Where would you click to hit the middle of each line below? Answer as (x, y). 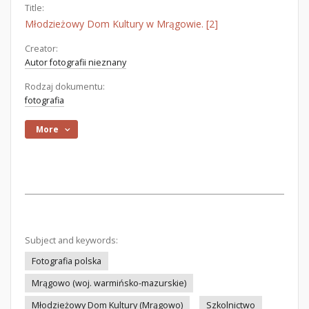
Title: (34, 8)
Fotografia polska (67, 261)
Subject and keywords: (71, 240)
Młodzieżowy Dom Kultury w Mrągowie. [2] (121, 24)
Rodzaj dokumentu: (65, 87)
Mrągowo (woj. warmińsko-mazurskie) (109, 283)
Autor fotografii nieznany (76, 62)
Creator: (41, 49)
